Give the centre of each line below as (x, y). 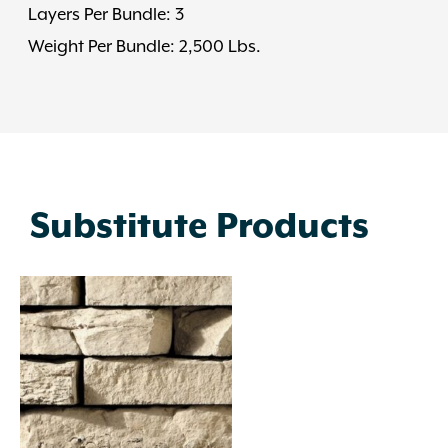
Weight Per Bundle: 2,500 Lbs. (144, 46)
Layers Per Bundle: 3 (106, 14)
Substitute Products (199, 226)
